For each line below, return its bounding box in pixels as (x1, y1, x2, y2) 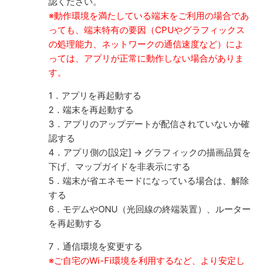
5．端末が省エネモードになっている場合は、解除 (49, 174, 250, 186)
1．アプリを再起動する (49, 89, 142, 101)
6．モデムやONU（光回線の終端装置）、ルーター (49, 203, 251, 215)
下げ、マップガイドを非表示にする (49, 160, 191, 172)
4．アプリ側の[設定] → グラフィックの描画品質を (49, 146, 251, 158)
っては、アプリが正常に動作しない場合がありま (49, 52, 244, 64)
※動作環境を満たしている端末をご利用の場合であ (49, 9, 250, 21)
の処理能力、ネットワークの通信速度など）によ (49, 38, 244, 50)
